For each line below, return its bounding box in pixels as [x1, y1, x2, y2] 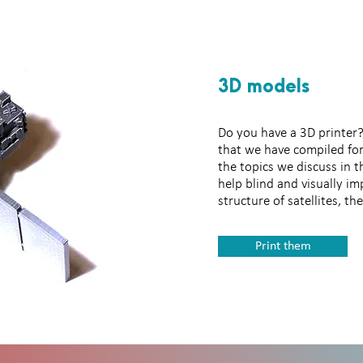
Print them [254, 240, 311, 253]
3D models [218, 77, 310, 96]
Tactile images [155, 92, 281, 111]
